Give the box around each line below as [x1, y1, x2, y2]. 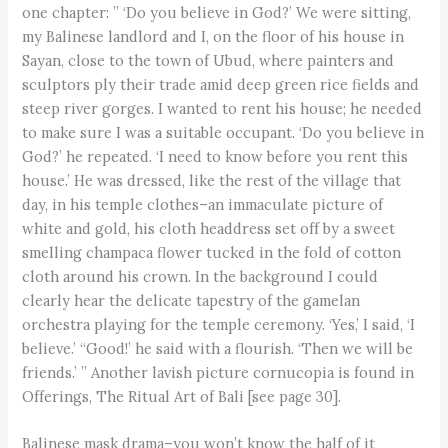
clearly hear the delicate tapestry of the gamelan [22, 290, 361, 310]
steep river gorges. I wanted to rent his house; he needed [22, 98, 423, 118]
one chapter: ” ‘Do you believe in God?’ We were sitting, [22, 2, 412, 22]
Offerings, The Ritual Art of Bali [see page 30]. [22, 386, 342, 406]
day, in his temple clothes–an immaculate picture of [22, 194, 384, 214]
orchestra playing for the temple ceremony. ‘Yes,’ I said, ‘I [22, 314, 416, 334]
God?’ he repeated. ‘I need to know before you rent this [22, 146, 409, 166]
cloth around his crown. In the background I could [22, 266, 379, 286]
